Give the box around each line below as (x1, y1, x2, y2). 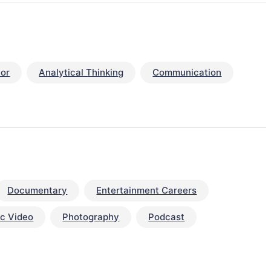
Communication (152, 67, 222, 79)
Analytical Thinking (39, 67, 124, 79)
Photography (62, 211, 120, 223)
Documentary (7, 184, 68, 197)
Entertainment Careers (96, 184, 197, 197)
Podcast (148, 211, 185, 223)
